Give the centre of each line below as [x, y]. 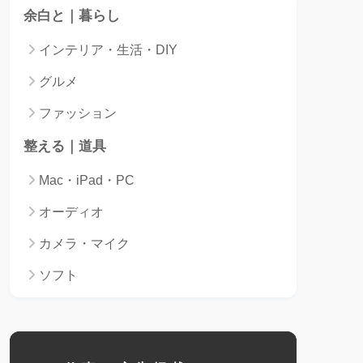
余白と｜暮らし [72, 15]
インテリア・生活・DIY [108, 49]
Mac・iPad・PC [87, 180]
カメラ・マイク [84, 243]
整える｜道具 [65, 146]
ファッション [78, 113]
